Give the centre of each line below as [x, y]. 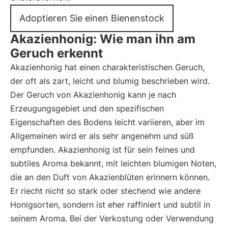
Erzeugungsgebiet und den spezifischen [87, 108]
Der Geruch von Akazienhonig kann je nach [93, 95]
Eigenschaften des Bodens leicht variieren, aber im [107, 122]
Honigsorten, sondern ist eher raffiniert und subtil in [110, 205]
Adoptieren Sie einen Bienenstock [92, 18]
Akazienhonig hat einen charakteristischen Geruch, [107, 67]
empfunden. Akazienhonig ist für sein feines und [103, 150]
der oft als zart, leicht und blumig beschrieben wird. [110, 81]
